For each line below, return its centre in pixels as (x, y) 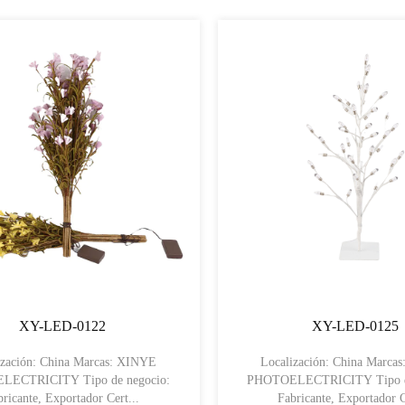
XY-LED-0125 (355, 326)
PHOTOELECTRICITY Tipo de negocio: (312, 381)
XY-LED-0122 (62, 326)
